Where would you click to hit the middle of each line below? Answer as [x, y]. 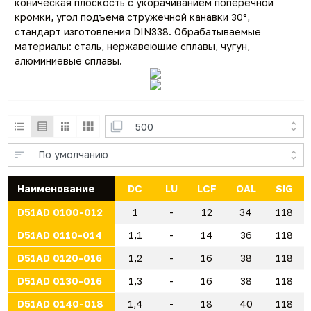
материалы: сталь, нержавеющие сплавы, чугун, [132, 46]
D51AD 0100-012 [60, 212]
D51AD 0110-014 [59, 235]
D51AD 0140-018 [60, 303]
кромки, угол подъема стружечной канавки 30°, [132, 17]
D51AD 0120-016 [59, 258]
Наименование [56, 188]
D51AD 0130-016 [59, 280]
